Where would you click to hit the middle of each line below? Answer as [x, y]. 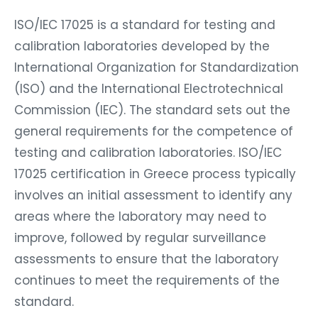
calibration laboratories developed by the [142, 46]
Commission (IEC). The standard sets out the [152, 110]
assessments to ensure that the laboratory [147, 259]
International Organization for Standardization [157, 67]
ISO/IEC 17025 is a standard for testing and [145, 24]
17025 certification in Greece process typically [155, 174]
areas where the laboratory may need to [140, 216]
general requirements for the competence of [154, 131]
